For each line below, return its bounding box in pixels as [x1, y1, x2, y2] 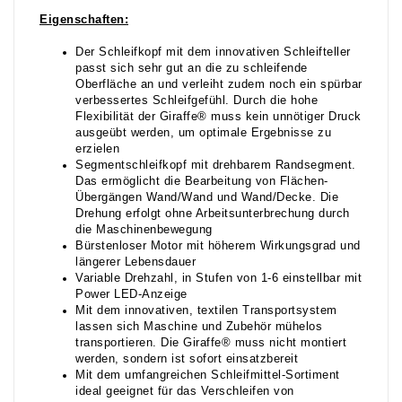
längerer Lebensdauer [75, 256, 196, 269]
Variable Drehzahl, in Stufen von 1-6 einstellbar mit [75, 272, 362, 285]
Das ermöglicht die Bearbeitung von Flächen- [75, 175, 328, 188]
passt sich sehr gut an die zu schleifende [75, 62, 308, 75]
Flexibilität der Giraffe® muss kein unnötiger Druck [75, 110, 362, 124]
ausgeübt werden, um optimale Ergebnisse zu [75, 127, 331, 140]
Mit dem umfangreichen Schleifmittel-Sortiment [75, 369, 340, 382]
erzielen [75, 143, 119, 156]
